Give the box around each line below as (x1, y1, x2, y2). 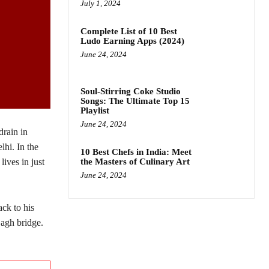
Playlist (80, 106, 109, 116)
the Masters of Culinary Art (80, 157, 190, 167)
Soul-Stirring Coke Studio (80, 86, 181, 97)
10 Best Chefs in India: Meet (80, 147, 192, 157)
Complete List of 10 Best (80, 26, 177, 36)
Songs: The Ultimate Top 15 (80, 96, 190, 106)
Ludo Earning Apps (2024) (80, 36, 184, 46)
